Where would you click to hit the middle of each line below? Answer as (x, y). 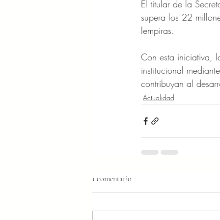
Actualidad (159, 97)
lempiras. (158, 30)
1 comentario (112, 179)
